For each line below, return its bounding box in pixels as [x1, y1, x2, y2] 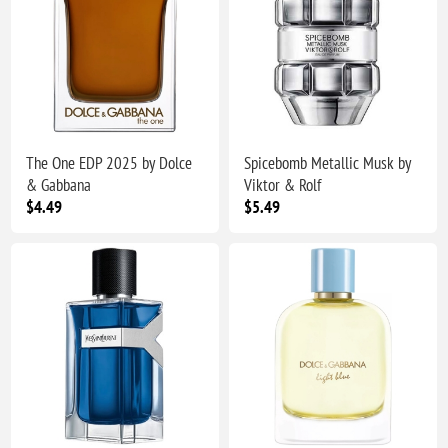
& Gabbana [26, 173, 92, 196]
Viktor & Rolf [244, 173, 321, 196]
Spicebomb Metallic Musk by [244, 151, 411, 174]
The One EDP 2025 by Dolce [26, 151, 193, 174]
